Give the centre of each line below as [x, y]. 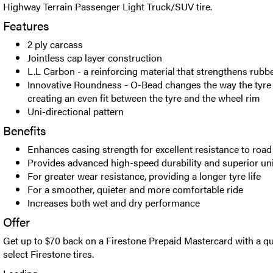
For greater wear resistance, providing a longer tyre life [144, 176]
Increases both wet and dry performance [114, 203]
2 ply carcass [55, 44]
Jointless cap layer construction [95, 58]
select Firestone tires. [48, 254]
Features [26, 25]
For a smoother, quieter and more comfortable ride [135, 189]
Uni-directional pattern [76, 111]
